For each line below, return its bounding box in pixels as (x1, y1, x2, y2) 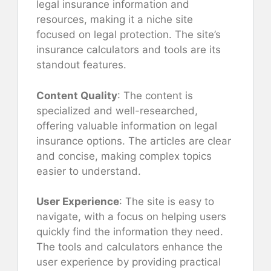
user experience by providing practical (36, 256, 221, 269)
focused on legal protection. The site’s (36, 28, 221, 41)
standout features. (36, 59, 126, 71)
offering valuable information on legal (36, 119, 217, 132)
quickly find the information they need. (36, 226, 223, 238)
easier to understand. (36, 165, 141, 177)
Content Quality (36, 89, 117, 102)
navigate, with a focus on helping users (36, 211, 226, 223)
